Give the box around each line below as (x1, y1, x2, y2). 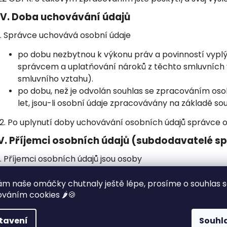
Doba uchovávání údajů (12, 10, 130, 24)
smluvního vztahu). (18, 72, 93, 85)
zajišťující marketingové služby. (18, 208, 140, 220)
